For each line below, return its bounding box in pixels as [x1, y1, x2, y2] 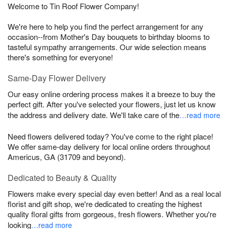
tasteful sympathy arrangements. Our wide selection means [8, 41, 207, 53]
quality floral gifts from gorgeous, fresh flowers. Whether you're [8, 209, 216, 220]
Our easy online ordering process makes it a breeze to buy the [8, 88, 215, 100]
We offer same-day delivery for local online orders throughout [8, 141, 210, 152]
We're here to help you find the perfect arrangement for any [8, 21, 203, 32]
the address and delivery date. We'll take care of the [8, 109, 181, 121]
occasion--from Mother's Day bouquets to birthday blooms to [8, 31, 210, 42]
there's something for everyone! [8, 52, 113, 63]
